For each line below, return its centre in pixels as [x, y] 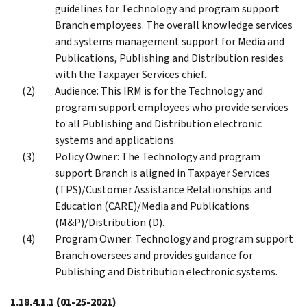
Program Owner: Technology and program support [174, 238]
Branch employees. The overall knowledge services [174, 25]
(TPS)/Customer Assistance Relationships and [163, 189]
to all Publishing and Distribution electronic [158, 123]
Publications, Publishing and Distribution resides [169, 58]
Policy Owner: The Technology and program [158, 156]
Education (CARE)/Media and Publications [152, 206]
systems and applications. [115, 140]
